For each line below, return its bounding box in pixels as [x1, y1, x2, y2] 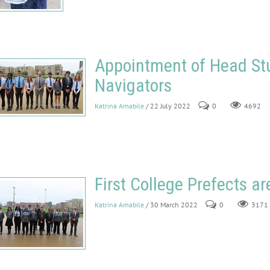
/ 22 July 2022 [146, 101, 190, 110]
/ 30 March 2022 [146, 200, 198, 209]
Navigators [95, 75, 172, 96]
